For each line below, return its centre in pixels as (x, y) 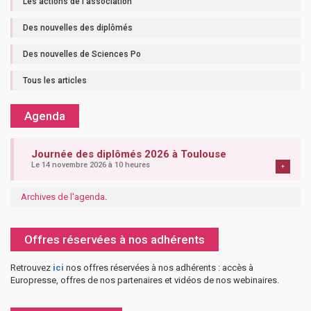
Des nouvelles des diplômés (78, 27)
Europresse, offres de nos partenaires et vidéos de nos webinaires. (145, 280)
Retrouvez (32, 267)
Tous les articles (55, 80)
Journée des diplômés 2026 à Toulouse (129, 154)
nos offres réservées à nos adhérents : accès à (159, 267)
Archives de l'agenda (63, 196)
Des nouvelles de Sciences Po (82, 54)
